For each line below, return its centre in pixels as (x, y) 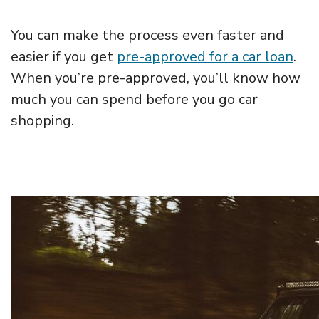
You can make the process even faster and (147, 35)
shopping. (42, 120)
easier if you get (64, 56)
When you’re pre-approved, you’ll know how (156, 78)
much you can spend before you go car (134, 99)
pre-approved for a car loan (205, 56)
